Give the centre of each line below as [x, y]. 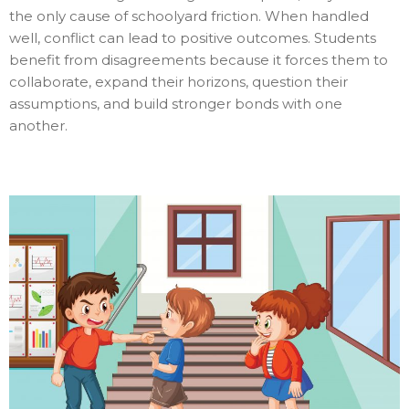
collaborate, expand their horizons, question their [178, 82]
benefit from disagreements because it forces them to [199, 60]
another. [38, 126]
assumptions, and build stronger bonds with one [176, 104]
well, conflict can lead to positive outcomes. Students [193, 38]
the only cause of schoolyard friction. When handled [189, 16]
